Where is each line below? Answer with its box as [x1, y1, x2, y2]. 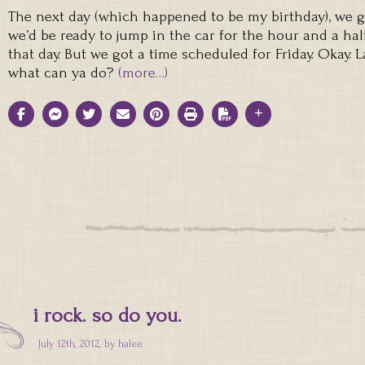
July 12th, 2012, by [37, 337, 118, 350]
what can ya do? [8, 64, 118, 81]
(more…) [118, 64, 168, 81]
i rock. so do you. [33, 304, 182, 328]
